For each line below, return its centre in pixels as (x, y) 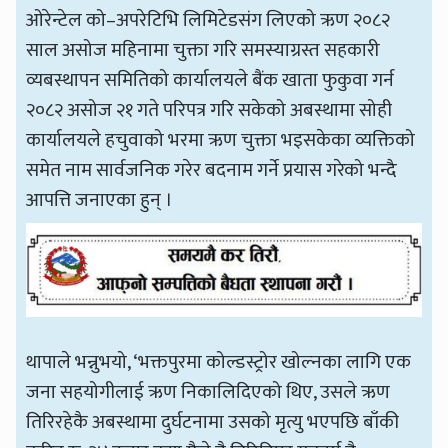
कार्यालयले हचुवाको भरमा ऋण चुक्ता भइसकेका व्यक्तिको (221, 139)
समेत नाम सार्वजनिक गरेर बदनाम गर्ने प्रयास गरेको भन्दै (212, 169)
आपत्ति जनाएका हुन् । (100, 199)
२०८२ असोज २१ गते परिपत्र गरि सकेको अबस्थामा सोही (209, 109)
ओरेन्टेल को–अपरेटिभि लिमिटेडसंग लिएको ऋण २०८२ (208, 19)
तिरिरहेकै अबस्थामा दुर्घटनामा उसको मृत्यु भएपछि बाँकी (213, 422)
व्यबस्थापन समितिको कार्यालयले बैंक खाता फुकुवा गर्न (210, 79)
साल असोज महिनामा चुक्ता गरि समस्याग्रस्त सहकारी (203, 49)
